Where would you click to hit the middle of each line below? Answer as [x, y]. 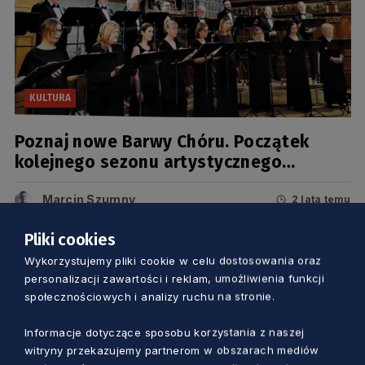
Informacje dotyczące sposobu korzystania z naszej [165, 332]
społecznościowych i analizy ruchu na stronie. [150, 296]
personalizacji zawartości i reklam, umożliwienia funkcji [175, 278]
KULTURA [50, 98]
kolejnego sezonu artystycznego [148, 162]
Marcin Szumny [89, 199]
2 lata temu [321, 200]
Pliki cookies [70, 239]
